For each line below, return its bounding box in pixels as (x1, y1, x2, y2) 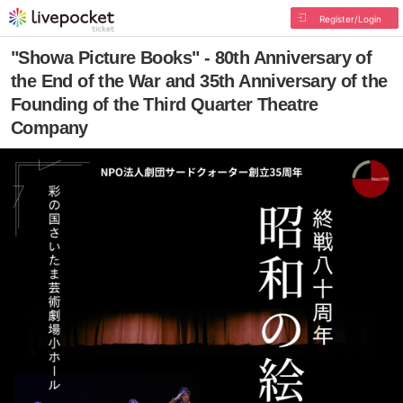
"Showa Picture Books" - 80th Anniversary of (11, 48, 372, 67)
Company (11, 118, 88, 138)
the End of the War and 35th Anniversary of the (11, 71, 388, 91)
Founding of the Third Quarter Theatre (11, 94, 318, 114)
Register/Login (318, 13, 381, 24)
